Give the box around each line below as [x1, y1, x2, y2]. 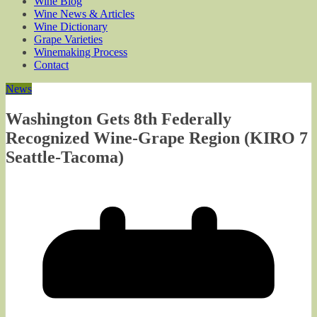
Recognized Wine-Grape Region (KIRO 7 [6, 128, 308, 147]
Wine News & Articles [34, 8, 134, 20]
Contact [34, 59, 69, 71]
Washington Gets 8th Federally [6, 109, 231, 128]
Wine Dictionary [34, 21, 108, 33]
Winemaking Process [34, 46, 127, 58]
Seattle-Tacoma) [6, 147, 124, 166]
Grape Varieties [34, 33, 103, 45]
